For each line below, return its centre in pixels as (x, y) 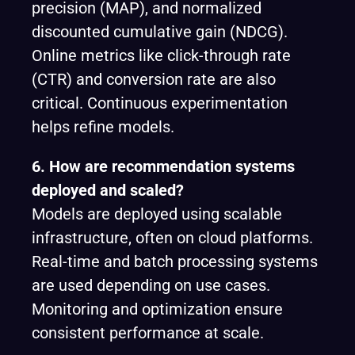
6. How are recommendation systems (163, 166)
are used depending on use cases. (151, 285)
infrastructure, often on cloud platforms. (172, 238)
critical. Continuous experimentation (160, 103)
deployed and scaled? (108, 190)
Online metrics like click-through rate (161, 55)
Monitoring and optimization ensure (157, 309)
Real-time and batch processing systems (175, 261)
